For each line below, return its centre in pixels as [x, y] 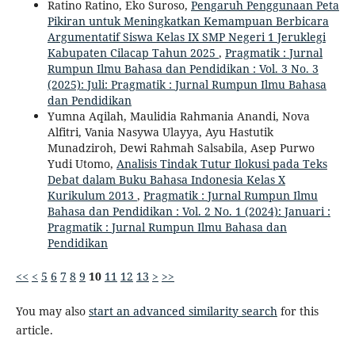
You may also [52, 311]
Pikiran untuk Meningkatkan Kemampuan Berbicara [188, 21]
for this [298, 311]
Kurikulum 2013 [92, 196]
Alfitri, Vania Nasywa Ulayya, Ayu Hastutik [160, 132]
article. [34, 330]
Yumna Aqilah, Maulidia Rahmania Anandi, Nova [178, 116]
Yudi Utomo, [82, 164]
